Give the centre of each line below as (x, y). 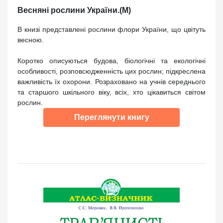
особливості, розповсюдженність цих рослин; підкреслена (111, 71)
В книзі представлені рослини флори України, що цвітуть (111, 29)
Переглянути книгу (111, 117)
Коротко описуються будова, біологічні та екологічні (111, 60)
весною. (31, 40)
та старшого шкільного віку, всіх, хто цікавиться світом (111, 92)
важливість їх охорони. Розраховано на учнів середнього (111, 81)
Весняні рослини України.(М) (74, 10)
